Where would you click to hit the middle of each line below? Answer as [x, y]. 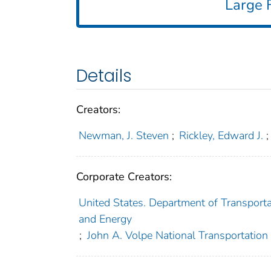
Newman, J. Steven [123, 135]
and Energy [105, 219]
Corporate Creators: [124, 176]
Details [104, 76]
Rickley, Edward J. [221, 135]
